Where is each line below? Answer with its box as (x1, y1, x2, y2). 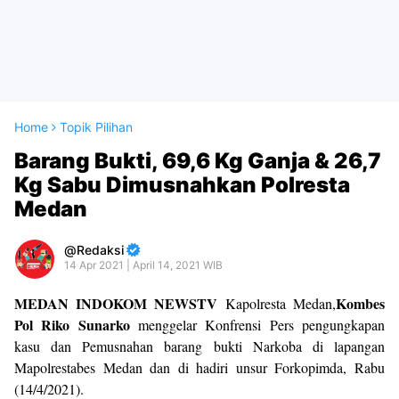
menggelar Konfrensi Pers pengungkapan (129, 315, 386, 334)
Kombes (336, 293, 385, 313)
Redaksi (77, 242, 124, 257)
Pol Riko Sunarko (14, 314, 130, 335)
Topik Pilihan (60, 119, 133, 134)
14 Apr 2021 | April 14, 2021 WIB (64, 258, 223, 272)
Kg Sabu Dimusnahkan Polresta (14, 172, 350, 198)
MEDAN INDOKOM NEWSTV (14, 293, 225, 313)
